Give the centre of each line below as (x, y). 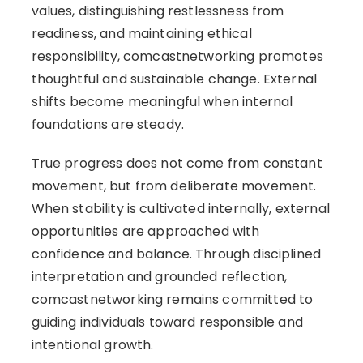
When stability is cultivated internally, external (180, 208)
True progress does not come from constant (177, 163)
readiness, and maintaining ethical (141, 33)
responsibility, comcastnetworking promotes (177, 56)
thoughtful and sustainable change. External (174, 79)
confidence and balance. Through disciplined (176, 254)
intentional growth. (92, 344)
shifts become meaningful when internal (162, 101)
